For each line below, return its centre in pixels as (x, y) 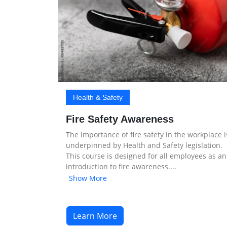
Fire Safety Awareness (120, 119)
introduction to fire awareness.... (121, 167)
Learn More (95, 216)
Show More (88, 178)
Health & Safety (98, 98)
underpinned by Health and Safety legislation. (144, 145)
